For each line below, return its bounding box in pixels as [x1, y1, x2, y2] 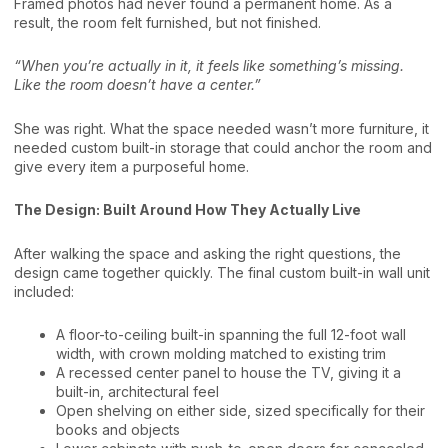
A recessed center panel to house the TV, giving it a [56, 364, 401, 381]
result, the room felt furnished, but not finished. [14, 13, 321, 31]
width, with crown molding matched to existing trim [56, 345, 386, 362]
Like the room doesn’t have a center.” [14, 76, 261, 93]
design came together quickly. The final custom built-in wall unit [14, 263, 430, 281]
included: [14, 282, 74, 300]
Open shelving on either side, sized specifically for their [56, 402, 425, 419]
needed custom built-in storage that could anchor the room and [14, 138, 432, 156]
